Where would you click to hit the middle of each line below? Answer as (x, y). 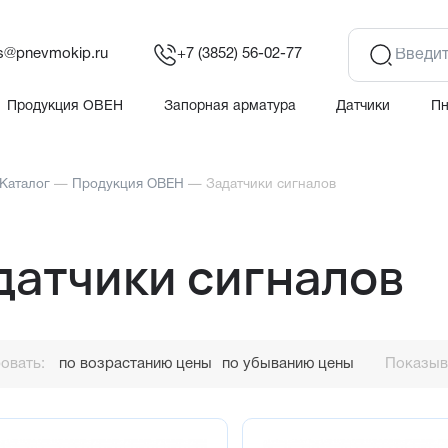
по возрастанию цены (135, 363)
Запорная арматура (229, 106)
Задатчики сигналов (271, 185)
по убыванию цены (288, 363)
